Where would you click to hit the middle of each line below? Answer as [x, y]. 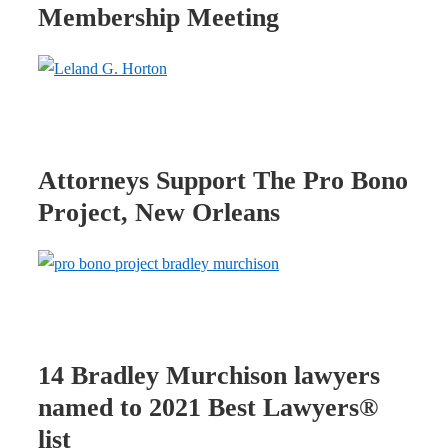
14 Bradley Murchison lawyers [209, 375]
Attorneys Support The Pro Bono [223, 180]
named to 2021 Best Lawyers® [208, 407]
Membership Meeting [158, 17]
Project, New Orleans [159, 212]
